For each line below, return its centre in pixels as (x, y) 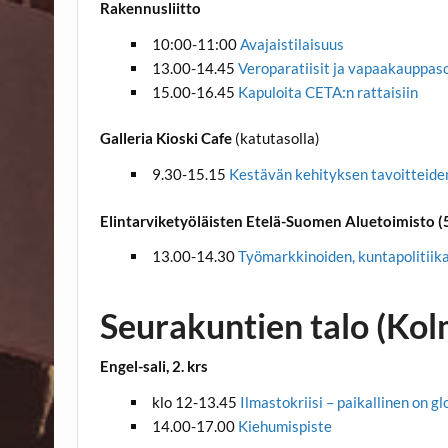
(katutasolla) (276, 138)
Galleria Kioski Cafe (166, 138)
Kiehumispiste (284, 425)
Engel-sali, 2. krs (154, 366)
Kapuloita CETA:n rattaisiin (326, 91)
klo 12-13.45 (195, 401)
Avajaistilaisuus (291, 43)
